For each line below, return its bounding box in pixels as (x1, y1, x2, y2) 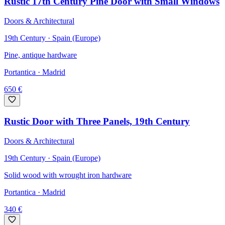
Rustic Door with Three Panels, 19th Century (4, 116, 190, 127)
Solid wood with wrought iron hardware (4, 170, 132, 179)
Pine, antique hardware (4, 51, 77, 60)
